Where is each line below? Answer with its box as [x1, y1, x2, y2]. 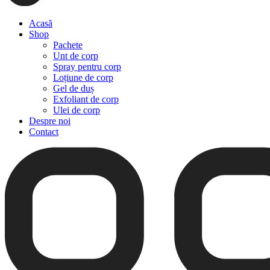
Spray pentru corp [53, 61, 121, 72]
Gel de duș [53, 83, 94, 93]
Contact [29, 126, 58, 137]
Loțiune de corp [53, 72, 113, 83]
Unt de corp [53, 50, 98, 61]
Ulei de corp [53, 104, 100, 115]
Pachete [53, 39, 83, 50]
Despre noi [29, 115, 71, 126]
